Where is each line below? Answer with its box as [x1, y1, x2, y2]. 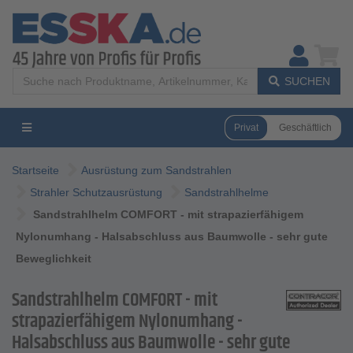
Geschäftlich [279, 121, 332, 133]
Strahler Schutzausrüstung [30, 186, 162, 199]
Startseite [12, 164, 59, 176]
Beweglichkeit [16, 252, 91, 265]
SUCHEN [284, 75, 330, 87]
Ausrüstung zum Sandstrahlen [81, 164, 232, 176]
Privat [234, 121, 258, 133]
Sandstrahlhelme [184, 186, 269, 199]
